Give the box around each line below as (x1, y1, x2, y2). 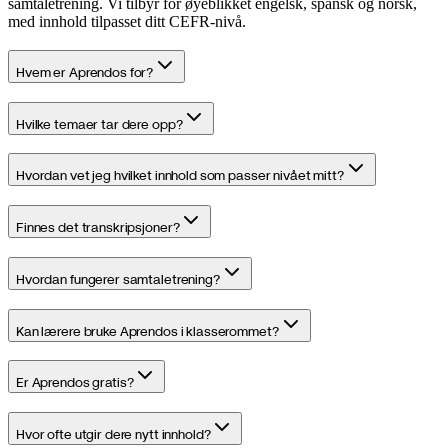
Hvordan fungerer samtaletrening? (16, 270, 220, 287)
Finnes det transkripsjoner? (16, 219, 180, 236)
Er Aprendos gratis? (16, 374, 134, 391)
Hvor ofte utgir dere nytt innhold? (16, 426, 211, 443)
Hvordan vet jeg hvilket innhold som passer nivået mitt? (16, 167, 344, 184)
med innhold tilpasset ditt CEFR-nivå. (8, 13, 246, 31)
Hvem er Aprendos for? (16, 64, 154, 81)
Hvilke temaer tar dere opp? (16, 115, 183, 132)
